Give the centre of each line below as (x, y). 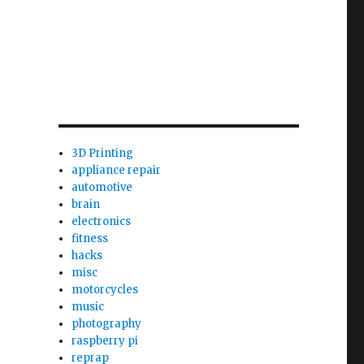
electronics (102, 221)
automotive (102, 187)
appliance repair (117, 170)
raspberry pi (105, 341)
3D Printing (103, 153)
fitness (90, 238)
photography (107, 324)
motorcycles (105, 290)
